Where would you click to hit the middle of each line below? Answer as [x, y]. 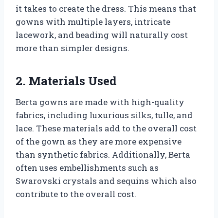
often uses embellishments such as [87, 168]
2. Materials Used [66, 81]
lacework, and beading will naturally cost [102, 35]
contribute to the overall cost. [76, 194]
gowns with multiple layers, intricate [93, 22]
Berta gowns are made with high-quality [100, 102]
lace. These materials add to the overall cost [106, 128]
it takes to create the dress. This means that [106, 9]
